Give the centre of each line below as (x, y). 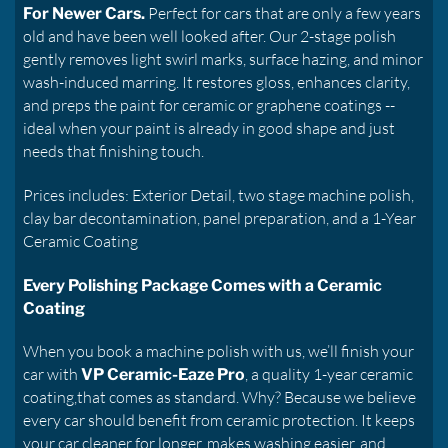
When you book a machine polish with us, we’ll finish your (218, 351)
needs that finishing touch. (113, 151)
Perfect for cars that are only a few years (283, 13)
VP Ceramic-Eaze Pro (163, 375)
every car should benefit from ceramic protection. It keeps (219, 420)
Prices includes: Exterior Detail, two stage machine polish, (218, 194)
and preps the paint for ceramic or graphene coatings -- (209, 105)
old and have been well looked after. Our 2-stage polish (209, 36)
